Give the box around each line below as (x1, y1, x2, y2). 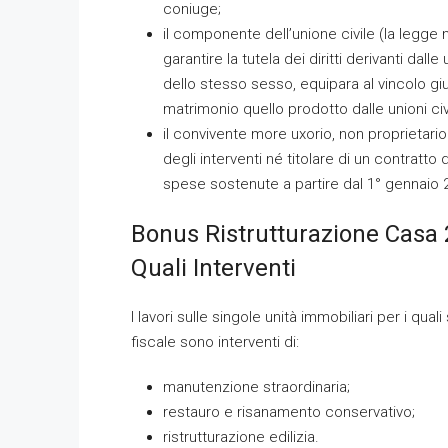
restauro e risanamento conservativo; (163, 403, 415, 421)
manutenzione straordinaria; (163, 378, 350, 396)
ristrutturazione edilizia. (163, 428, 319, 446)
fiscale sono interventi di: (131, 333, 299, 351)
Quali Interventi (131, 254, 296, 282)
